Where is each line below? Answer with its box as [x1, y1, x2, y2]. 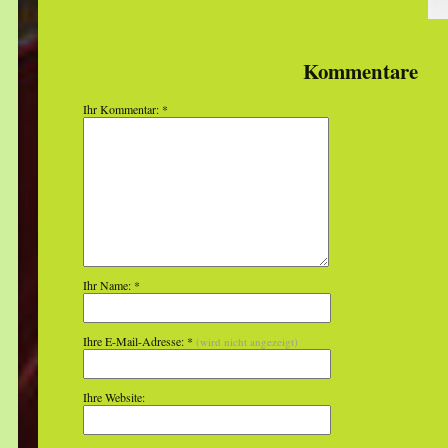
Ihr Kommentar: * [82, 101, 168, 118]
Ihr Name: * [82, 277, 140, 294]
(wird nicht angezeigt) [195, 334, 298, 350]
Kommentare [303, 56, 419, 87]
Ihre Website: [82, 389, 145, 406]
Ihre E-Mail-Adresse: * [82, 333, 196, 350]
